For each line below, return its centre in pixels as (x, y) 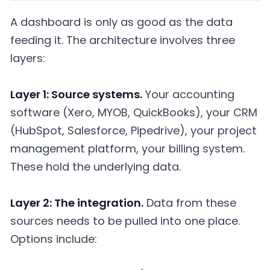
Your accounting (188, 94)
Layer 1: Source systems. (76, 94)
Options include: (54, 239)
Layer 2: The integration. (77, 202)
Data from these (190, 202)
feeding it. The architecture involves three (123, 40)
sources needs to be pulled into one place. (125, 221)
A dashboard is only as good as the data (121, 22)
